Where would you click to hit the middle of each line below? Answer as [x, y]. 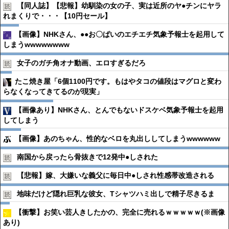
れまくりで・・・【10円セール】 [57, 16]
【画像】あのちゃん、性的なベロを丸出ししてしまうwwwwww [118, 139]
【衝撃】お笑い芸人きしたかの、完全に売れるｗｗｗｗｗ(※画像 [120, 212]
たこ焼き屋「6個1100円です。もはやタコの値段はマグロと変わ [118, 81]
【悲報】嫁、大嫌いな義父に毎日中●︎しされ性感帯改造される [116, 175]
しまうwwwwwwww [36, 44]
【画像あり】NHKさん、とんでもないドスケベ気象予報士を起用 [119, 110]
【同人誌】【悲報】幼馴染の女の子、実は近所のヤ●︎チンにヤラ [119, 6]
